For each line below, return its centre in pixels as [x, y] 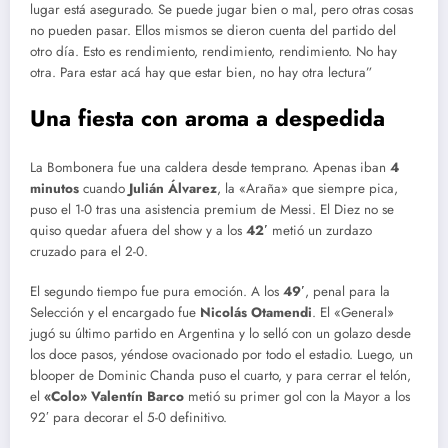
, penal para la [347, 292]
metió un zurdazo [320, 231]
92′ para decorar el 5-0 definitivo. [128, 418]
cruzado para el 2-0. [89, 252]
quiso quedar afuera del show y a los [138, 231]
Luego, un [383, 355]
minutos [54, 189]
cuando [104, 189]
